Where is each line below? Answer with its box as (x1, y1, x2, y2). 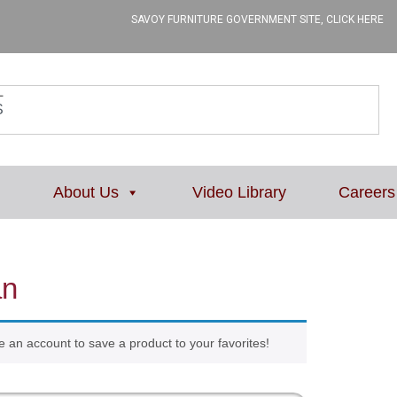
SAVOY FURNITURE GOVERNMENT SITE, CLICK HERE (131, 13, 384, 26)
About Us (53, 183, 120, 201)
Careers (339, 183, 395, 201)
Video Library (192, 183, 287, 201)
